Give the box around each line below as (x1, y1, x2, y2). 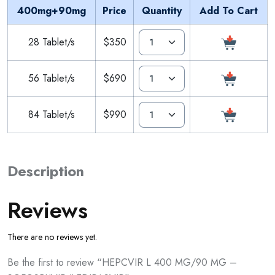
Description (7, 160, 84, 182)
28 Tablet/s (28, 34, 75, 49)
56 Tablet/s (28, 71, 75, 85)
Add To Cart (199, 3, 258, 18)
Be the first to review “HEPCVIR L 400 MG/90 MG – (7, 255, 237, 269)
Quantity (142, 3, 182, 18)
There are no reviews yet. (7, 230, 97, 243)
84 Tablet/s (28, 107, 75, 122)
